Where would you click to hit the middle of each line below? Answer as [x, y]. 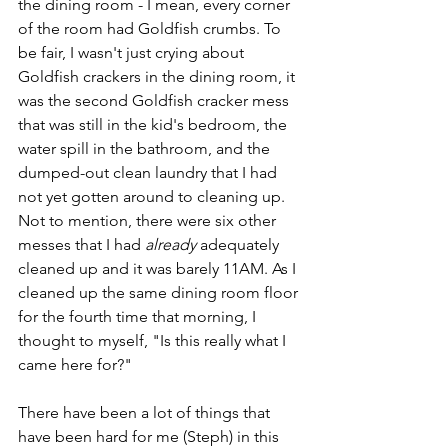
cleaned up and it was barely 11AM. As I [159, 268]
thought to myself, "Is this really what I [154, 340]
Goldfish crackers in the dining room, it [158, 76]
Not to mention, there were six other [149, 220]
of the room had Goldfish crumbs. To [151, 28]
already [172, 244]
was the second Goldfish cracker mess [155, 100]
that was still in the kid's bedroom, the [154, 124]
